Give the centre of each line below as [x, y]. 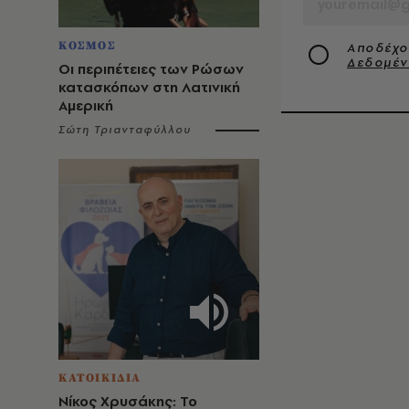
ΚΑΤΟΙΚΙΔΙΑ [100, 378]
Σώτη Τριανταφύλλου [125, 130]
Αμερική [86, 105]
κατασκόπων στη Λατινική [149, 87]
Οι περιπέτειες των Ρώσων [151, 69]
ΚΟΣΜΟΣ [87, 46]
